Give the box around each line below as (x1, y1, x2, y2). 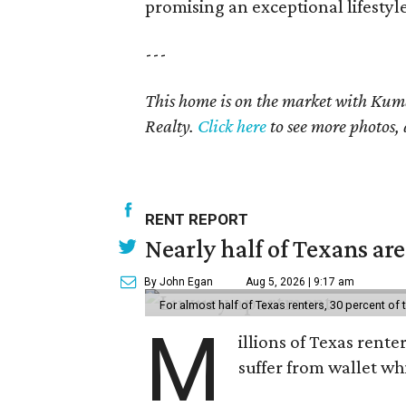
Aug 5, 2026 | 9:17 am (246, 275, 355, 288)
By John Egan (144, 275, 214, 288)
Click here (198, 115, 267, 137)
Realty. (145, 115, 198, 137)
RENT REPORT (145, 210, 249, 228)
